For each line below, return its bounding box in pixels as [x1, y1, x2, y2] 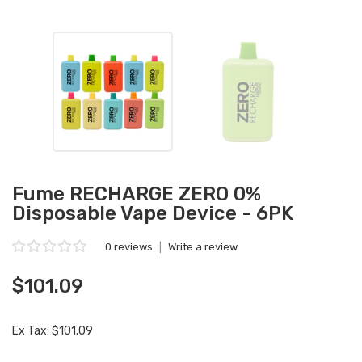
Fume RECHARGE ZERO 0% [12, 183, 261, 205]
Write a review [168, 241, 238, 253]
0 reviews [105, 241, 153, 253]
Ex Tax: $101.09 [12, 324, 93, 338]
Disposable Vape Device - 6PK [12, 202, 293, 225]
